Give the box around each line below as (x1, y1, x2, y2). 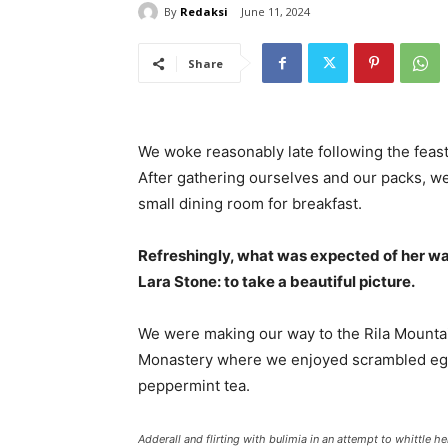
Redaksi (180, 3, 228, 19)
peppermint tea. (138, 376, 250, 396)
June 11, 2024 (241, 4, 310, 20)
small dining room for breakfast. (138, 194, 362, 214)
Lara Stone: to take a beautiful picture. (138, 272, 415, 292)
